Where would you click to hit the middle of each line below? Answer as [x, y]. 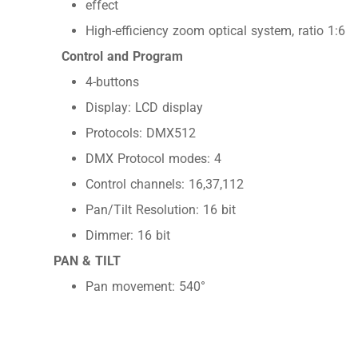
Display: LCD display [145, 108]
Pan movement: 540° [146, 287]
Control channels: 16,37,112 [165, 185]
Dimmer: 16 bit [128, 236]
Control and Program [123, 57]
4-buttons [113, 82]
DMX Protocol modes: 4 [154, 159]
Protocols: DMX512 [141, 133]
